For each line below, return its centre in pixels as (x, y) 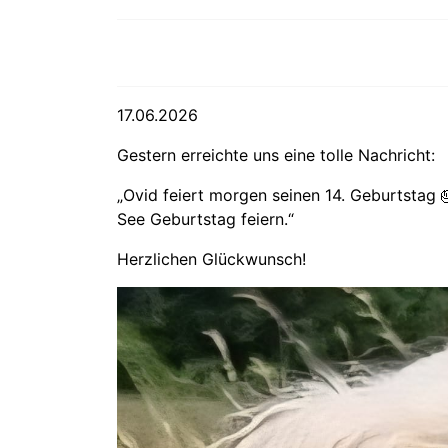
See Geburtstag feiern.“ (205, 219)
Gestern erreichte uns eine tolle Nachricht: (276, 155)
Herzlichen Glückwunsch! (211, 259)
